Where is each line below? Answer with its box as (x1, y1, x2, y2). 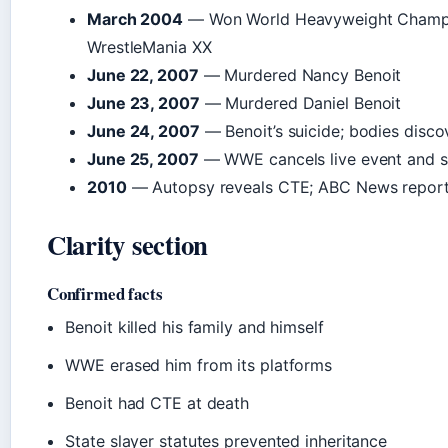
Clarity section (47, 225, 208, 265)
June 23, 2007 (87, 93, 200, 114)
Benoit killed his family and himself (65, 317, 324, 338)
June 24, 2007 (87, 121, 200, 142)
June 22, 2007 (87, 65, 199, 86)
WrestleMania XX (87, 37, 212, 58)
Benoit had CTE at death (65, 393, 250, 414)
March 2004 (87, 9, 183, 30)
